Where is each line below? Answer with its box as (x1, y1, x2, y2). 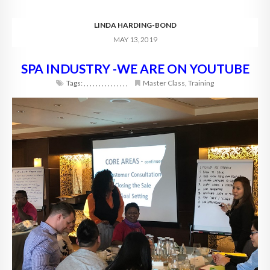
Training (188, 78, 214, 88)
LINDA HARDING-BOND (93, 20, 177, 30)
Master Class (143, 78, 185, 88)
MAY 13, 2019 (113, 35, 157, 45)
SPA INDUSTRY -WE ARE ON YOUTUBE (20, 61, 250, 77)
